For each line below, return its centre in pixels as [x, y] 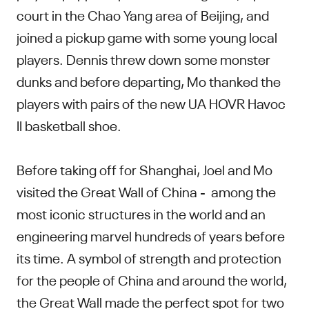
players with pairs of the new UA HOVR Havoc [151, 102]
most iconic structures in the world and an [141, 212]
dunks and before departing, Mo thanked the [149, 80]
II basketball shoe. [70, 124]
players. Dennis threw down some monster [143, 58]
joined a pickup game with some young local [147, 36]
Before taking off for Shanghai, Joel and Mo [144, 168]
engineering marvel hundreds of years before [151, 235]
